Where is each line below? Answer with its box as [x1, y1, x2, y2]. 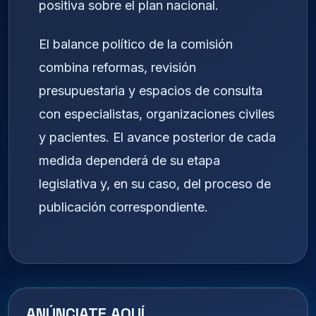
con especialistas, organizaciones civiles [39, 106, 274, 121]
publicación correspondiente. [39, 199, 208, 214]
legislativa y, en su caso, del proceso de [39, 176, 271, 191]
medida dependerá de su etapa [39, 152, 220, 168]
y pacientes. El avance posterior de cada [39, 129, 276, 145]
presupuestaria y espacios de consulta [39, 83, 262, 98]
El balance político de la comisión [39, 36, 233, 51]
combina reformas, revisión [39, 59, 196, 75]
